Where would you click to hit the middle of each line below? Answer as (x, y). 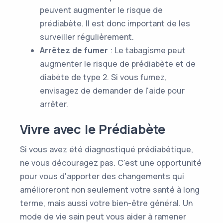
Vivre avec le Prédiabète (93, 129)
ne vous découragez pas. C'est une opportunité (111, 163)
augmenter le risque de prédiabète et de (118, 64)
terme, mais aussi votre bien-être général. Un (106, 203)
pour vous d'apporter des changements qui (102, 176)
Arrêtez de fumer (74, 50)
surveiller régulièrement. (87, 37)
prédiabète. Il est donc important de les (115, 23)
